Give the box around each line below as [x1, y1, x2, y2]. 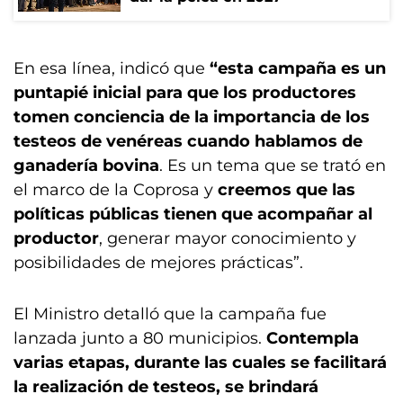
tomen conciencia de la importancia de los [13, 107, 370, 127]
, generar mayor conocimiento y [99, 228, 356, 248]
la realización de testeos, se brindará [13, 377, 318, 397]
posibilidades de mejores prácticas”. [13, 253, 303, 273]
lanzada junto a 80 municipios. [13, 328, 266, 348]
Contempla [266, 328, 359, 348]
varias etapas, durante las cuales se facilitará [13, 353, 387, 372]
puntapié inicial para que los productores [13, 83, 356, 103]
